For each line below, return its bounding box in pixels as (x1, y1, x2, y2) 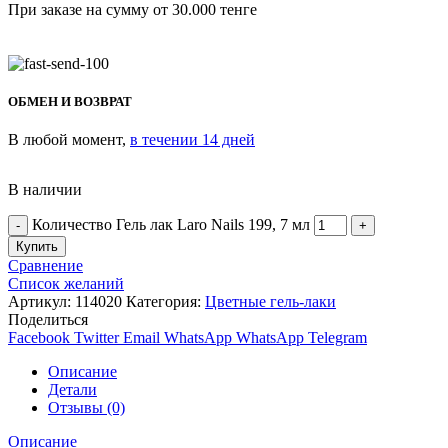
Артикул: (8, 292, 75, 310)
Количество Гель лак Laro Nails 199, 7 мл (32, 215, 310, 233)
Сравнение (8, 256, 83, 274)
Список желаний (8, 274, 124, 292)
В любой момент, (8, 130, 130, 148)
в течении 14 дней (130, 130, 255, 148)
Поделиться (8, 310, 88, 328)
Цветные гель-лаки (205, 292, 336, 310)
